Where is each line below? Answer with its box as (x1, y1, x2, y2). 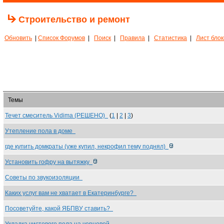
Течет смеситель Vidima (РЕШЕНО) (5, 112, 108, 119)
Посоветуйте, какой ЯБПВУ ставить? (5, 205, 113, 212)
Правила (120, 34, 145, 41)
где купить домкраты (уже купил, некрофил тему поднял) (5, 143, 168, 150)
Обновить (4, 34, 32, 41)
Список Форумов (38, 34, 85, 41)
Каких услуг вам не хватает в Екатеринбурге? (5, 189, 136, 196)
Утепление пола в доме (5, 127, 75, 134)
